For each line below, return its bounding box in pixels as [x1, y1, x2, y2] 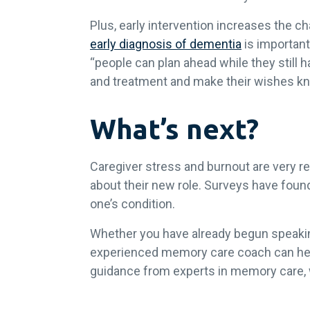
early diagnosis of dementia [90, 37, 241, 52]
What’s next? [90, 113, 259, 145]
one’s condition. [90, 197, 175, 212]
